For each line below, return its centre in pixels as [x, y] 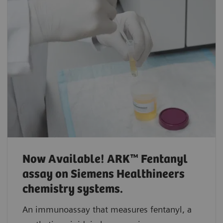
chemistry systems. [73, 189]
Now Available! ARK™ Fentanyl [105, 159]
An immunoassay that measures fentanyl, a [107, 209]
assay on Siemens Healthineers [104, 174]
